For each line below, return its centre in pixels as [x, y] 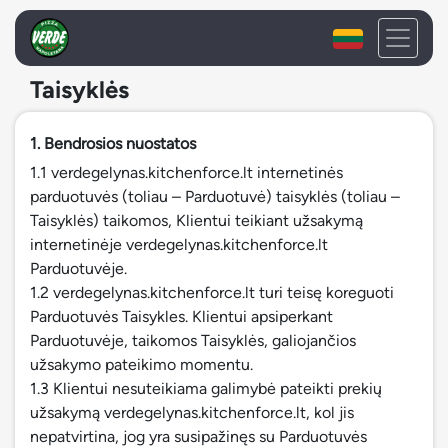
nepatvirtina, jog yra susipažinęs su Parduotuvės [198, 436]
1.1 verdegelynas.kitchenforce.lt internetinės [186, 172]
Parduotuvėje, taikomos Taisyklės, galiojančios [193, 340]
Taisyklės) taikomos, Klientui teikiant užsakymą [196, 220]
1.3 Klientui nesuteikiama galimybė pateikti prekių [206, 388]
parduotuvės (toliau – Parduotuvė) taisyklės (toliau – [215, 196]
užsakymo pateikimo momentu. [141, 364]
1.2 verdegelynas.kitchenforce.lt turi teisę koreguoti [212, 292]
